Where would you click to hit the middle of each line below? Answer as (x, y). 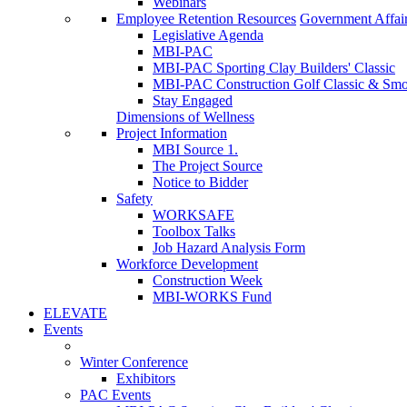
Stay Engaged (193, 101)
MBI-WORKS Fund (212, 297)
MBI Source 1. (195, 150)
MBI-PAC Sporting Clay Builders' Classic (274, 68)
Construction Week (208, 281)
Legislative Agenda (208, 35)
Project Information (172, 134)
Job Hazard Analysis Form (229, 248)
